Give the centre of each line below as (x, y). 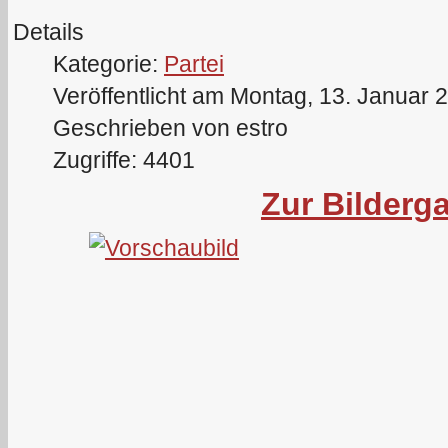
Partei (194, 63)
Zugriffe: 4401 (124, 159)
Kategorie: (108, 63)
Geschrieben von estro (170, 127)
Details (48, 31)
